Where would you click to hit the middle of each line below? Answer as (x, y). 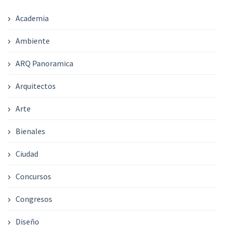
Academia (32, 18)
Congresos (34, 199)
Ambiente (32, 41)
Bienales (30, 131)
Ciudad (27, 154)
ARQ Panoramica (44, 64)
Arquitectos (35, 86)
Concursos (33, 177)
